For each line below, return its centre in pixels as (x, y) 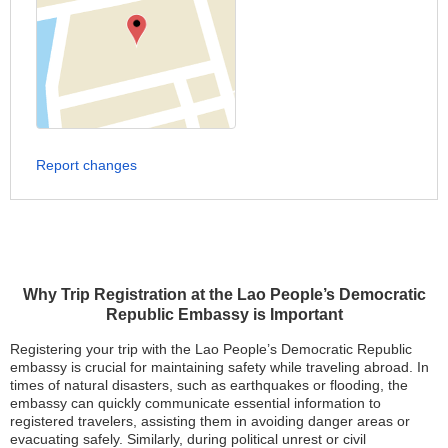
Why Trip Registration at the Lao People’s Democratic (224, 294)
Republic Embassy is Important (224, 314)
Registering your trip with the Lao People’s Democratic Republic (211, 349)
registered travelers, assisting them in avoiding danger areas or (210, 421)
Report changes (86, 165)
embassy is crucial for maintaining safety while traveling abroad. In (219, 367)
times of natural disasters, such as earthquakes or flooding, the (209, 385)
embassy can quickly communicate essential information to (195, 403)
